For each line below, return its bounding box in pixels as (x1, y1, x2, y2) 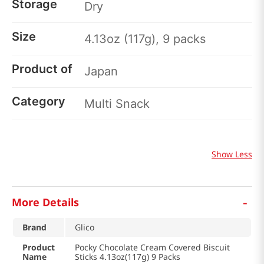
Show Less (212, 148, 252, 160)
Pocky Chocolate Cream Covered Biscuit (75, 242, 230, 253)
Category (12, 94, 65, 109)
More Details (12, 194, 79, 209)
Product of (12, 62, 72, 77)
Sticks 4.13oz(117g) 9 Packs (75, 251, 180, 263)
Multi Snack (84, 97, 150, 111)
